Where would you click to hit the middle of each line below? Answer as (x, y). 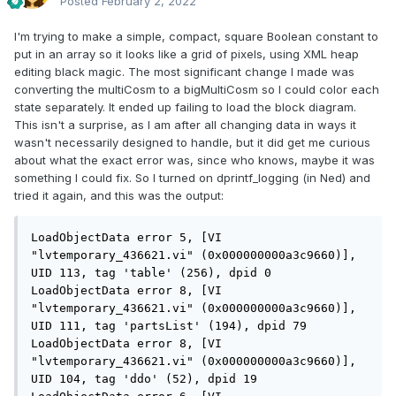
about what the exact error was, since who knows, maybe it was (194, 160)
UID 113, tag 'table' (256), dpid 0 (151, 273)
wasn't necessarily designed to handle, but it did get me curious (192, 143)
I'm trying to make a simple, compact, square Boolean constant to (196, 37)
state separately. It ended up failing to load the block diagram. (185, 107)
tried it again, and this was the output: (119, 196)
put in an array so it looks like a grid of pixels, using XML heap (187, 54)
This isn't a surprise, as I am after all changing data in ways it (185, 125)
